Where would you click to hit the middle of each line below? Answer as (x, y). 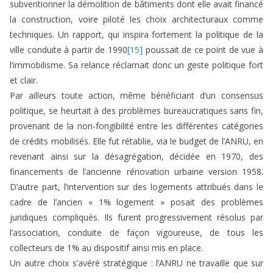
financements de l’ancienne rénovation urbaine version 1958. (136, 172)
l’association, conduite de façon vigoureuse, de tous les (136, 233)
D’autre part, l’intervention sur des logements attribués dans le (136, 187)
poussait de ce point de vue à (203, 50)
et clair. (24, 80)
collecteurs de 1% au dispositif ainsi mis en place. (106, 248)
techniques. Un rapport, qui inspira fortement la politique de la (136, 35)
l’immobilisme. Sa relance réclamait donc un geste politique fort (136, 65)
